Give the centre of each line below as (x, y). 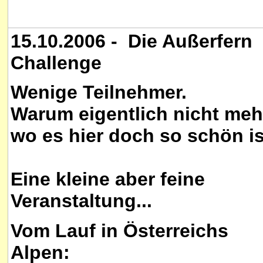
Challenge (56, 63)
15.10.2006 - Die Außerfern (131, 41)
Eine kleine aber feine (108, 179)
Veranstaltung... (81, 201)
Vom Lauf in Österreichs (119, 230)
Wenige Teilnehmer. (99, 92)
